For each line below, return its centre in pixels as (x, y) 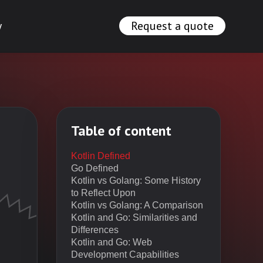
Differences (96, 230)
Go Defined (96, 168)
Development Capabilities (125, 254)
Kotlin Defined (102, 156)
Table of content (121, 131)
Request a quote (172, 26)
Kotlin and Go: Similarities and (134, 218)
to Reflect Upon (103, 193)
